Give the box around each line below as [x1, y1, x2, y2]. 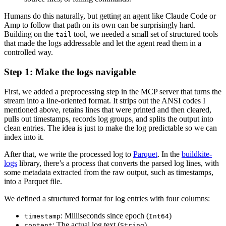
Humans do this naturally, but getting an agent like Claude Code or [4, 12, 216, 21]
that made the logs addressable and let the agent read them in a [4, 39, 201, 48]
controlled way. [4, 48, 53, 57]
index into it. [4, 132, 44, 141]
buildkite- [182, 149, 212, 158]
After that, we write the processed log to [4, 149, 133, 158]
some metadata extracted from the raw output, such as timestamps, [4, 167, 213, 177]
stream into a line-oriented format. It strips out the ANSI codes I [4, 96, 205, 105]
